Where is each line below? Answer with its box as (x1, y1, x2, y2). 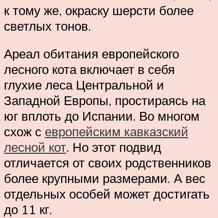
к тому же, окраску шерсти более (4, 2, 194, 18)
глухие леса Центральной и (4, 77, 164, 93)
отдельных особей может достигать (4, 186, 210, 202)
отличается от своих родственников (4, 155, 211, 171)
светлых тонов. (4, 18, 91, 34)
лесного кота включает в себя (4, 61, 175, 77)
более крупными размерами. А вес (4, 170, 205, 186)
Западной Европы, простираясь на (4, 92, 205, 109)
